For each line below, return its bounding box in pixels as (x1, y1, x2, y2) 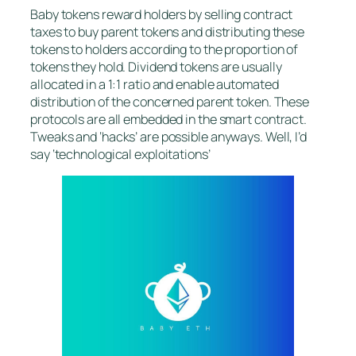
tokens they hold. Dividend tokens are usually (30, 57, 282, 75)
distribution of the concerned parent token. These (30, 92, 310, 110)
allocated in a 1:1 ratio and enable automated (30, 75, 279, 93)
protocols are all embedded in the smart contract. (30, 110, 308, 128)
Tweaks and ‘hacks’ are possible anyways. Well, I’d (30, 127, 307, 145)
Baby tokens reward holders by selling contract (30, 5, 293, 23)
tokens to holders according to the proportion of (30, 40, 299, 58)
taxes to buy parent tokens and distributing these (30, 22, 305, 41)
